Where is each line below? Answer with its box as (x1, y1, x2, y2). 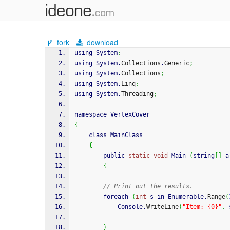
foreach (103, 193, 132, 200)
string (193, 152, 215, 159)
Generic (164, 60, 189, 67)
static (128, 152, 150, 159)
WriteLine (146, 203, 179, 210)
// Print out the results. (103, 183, 193, 190)
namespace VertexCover (74, 111, 150, 118)
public (103, 152, 128, 159)
